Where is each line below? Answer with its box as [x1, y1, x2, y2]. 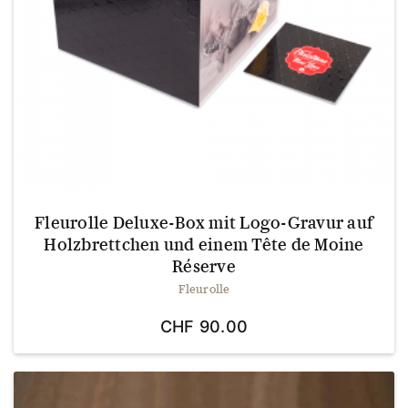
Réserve [172, 255, 236, 277]
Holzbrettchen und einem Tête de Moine [44, 233, 364, 255]
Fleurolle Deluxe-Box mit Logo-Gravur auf [35, 211, 373, 233]
